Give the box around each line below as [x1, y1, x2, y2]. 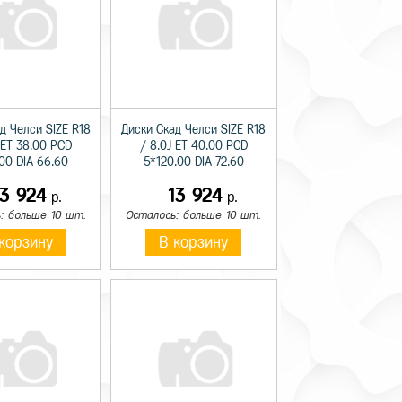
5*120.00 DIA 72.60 [143, 154, 244, 169]
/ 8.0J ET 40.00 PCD [139, 138, 248, 153]
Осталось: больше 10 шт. [126, 208, 262, 221]
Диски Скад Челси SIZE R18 [121, 122, 267, 136]
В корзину [159, 233, 229, 250]
